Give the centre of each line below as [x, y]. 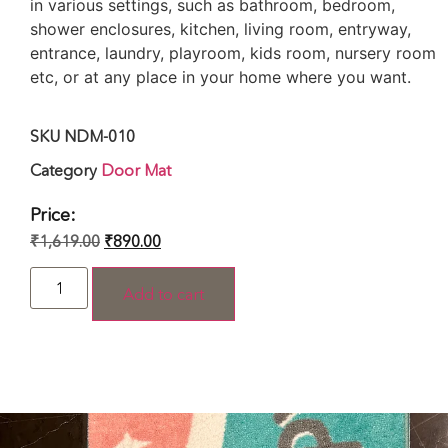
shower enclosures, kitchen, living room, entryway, [220, 29]
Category [63, 169]
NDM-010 [99, 135]
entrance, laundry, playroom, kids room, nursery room [233, 53]
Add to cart [164, 294]
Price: [53, 214]
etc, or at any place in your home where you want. [220, 77]
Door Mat [136, 169]
